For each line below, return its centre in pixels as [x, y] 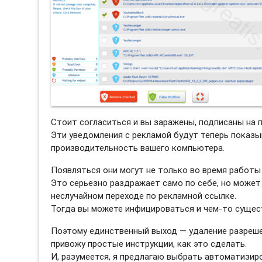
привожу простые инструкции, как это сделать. [149, 244]
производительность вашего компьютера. [138, 148]
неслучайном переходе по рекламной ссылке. [144, 196]
